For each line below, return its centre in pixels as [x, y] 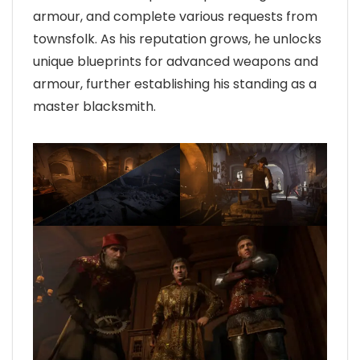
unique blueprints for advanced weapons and [176, 61]
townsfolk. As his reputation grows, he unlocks [177, 39]
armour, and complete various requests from [175, 16]
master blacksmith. [94, 106]
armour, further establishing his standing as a [175, 84]
